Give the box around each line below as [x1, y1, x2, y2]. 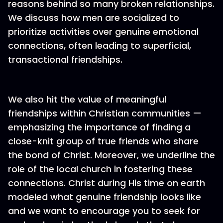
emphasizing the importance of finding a [8, 121, 191, 133]
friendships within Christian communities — [8, 107, 202, 119]
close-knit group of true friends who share [8, 135, 199, 147]
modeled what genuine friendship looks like [8, 191, 201, 203]
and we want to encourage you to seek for [8, 205, 200, 217]
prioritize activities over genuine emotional [8, 25, 199, 38]
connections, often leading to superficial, [8, 39, 191, 52]
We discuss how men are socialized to [8, 11, 179, 24]
